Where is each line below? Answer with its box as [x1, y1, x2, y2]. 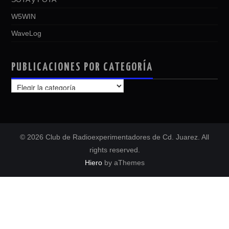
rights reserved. [89, 146, 140, 154]
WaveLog [11, 29, 42, 38]
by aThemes [102, 158, 145, 167]
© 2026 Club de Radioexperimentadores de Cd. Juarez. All [20, 133, 209, 142]
